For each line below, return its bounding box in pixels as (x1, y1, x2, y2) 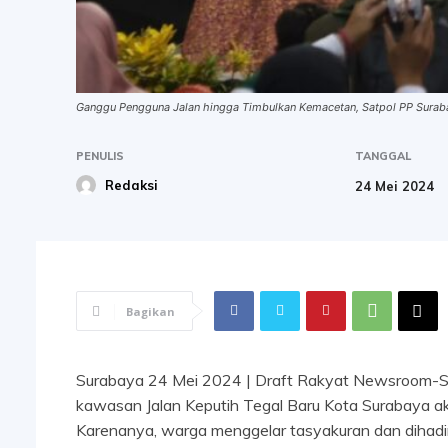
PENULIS (76, 148, 124, 163)
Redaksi (105, 176, 158, 193)
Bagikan (126, 303, 175, 319)
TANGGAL (355, 148, 412, 163)
